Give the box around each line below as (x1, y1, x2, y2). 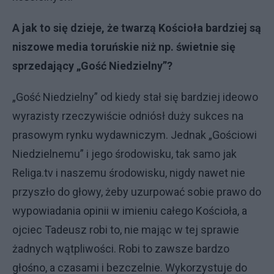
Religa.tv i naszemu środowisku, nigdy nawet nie (12, 166, 245, 179)
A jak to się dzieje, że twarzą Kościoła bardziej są (12, 21, 261, 34)
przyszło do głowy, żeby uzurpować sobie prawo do (12, 185, 261, 198)
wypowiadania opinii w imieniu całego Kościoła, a (12, 204, 247, 217)
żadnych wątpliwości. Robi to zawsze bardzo (12, 242, 229, 255)
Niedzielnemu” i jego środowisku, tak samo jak (12, 147, 237, 160)
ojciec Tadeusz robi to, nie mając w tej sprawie (12, 223, 239, 236)
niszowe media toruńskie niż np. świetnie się (12, 40, 235, 53)
